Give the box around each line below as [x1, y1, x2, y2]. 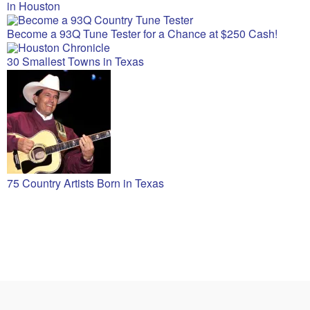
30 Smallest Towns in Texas [7, 53, 144, 69]
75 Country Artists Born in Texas [7, 175, 164, 191]
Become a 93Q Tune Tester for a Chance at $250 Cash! [7, 26, 277, 42]
